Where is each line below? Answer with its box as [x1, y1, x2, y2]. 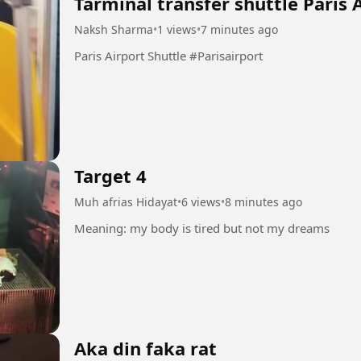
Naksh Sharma [74, 22, 153, 37]
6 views [181, 193, 221, 210]
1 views [157, 22, 197, 37]
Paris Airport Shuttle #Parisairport [189, 48, 263, 64]
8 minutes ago [225, 193, 302, 210]
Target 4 [74, 163, 147, 188]
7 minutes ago [201, 22, 278, 37]
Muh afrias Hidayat [74, 193, 177, 210]
